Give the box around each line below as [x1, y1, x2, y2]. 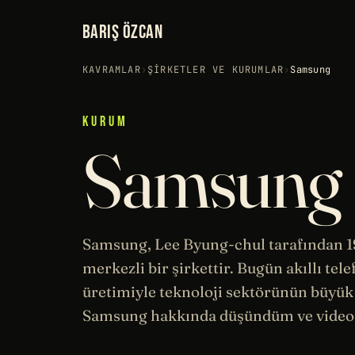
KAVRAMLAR [82, 63, 141, 76]
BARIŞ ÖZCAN [82, 21, 163, 44]
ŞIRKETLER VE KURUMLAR [147, 63, 284, 76]
